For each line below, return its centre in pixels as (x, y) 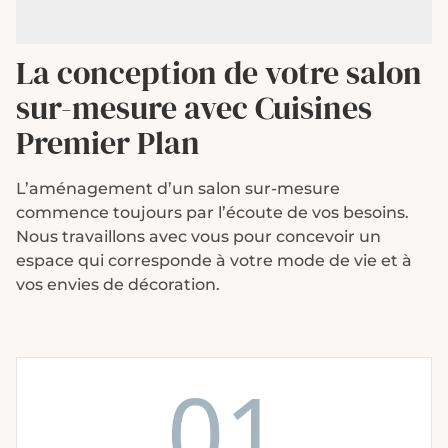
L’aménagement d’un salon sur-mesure (178, 188)
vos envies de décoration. (118, 284)
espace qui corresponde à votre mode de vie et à (214, 260)
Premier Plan (108, 142)
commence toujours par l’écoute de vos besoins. (212, 212)
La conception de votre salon (219, 72)
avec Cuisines (274, 107)
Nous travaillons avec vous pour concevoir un (198, 236)
